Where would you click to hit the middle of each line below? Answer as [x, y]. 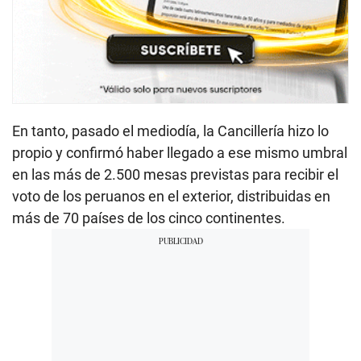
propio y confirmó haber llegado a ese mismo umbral [180, 152]
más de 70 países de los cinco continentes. [149, 218]
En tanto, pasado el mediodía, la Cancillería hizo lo [170, 131]
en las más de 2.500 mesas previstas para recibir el [175, 174]
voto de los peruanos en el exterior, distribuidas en [171, 196]
